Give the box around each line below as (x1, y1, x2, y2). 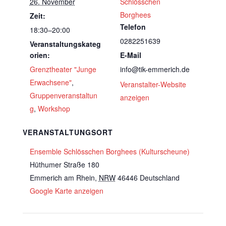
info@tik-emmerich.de (120, 64, 190, 74)
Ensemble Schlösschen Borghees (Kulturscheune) (29, 146, 190, 156)
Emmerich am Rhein (29, 173, 95, 183)
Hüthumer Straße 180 (29, 159, 99, 169)
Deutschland (139, 173, 180, 183)
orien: (29, 50, 50, 60)
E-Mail (120, 50, 141, 60)
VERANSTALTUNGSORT (22, 127, 113, 137)
